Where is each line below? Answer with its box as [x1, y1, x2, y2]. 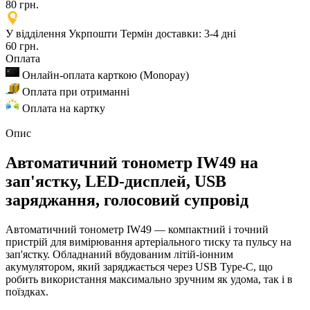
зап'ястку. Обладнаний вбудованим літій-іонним [6, 248, 233, 260]
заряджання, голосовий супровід [6, 190, 248, 209]
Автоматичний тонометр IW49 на [6, 153, 258, 172]
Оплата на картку [22, 102, 105, 114]
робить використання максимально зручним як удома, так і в [6, 273, 293, 285]
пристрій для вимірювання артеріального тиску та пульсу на [6, 235, 291, 248]
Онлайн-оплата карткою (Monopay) [22, 69, 189, 81]
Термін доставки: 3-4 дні [120, 27, 236, 39]
